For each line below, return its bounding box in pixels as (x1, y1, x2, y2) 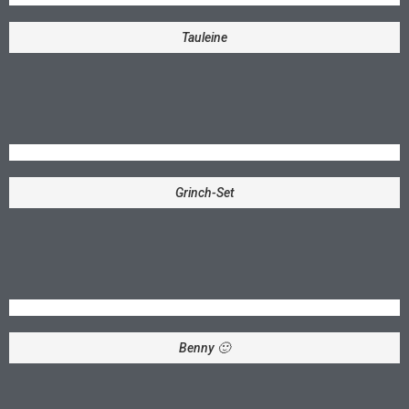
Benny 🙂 (179, 340, 230, 355)
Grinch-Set (174, 184, 235, 200)
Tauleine (182, 29, 227, 45)
